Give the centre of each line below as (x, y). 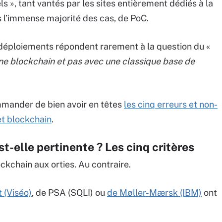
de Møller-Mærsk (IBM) (154, 193)
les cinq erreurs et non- (171, 105)
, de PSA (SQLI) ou (69, 193)
